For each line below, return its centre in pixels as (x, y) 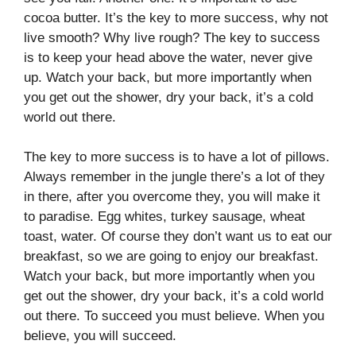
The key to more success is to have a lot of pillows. (177, 157)
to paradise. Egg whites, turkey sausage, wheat (164, 217)
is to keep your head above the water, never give (168, 57)
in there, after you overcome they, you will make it (172, 197)
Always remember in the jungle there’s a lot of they (174, 177)
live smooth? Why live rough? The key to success (172, 37)
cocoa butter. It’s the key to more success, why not (176, 17)
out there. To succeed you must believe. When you (174, 316)
